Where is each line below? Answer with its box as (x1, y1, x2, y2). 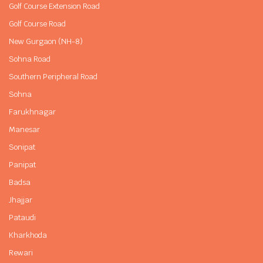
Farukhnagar (9, 106, 56, 117)
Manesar (9, 124, 40, 134)
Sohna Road (9, 53, 50, 64)
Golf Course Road (9, 18, 66, 29)
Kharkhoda (9, 230, 47, 240)
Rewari (9, 247, 33, 258)
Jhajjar (9, 194, 32, 205)
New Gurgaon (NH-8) (9, 36, 83, 46)
